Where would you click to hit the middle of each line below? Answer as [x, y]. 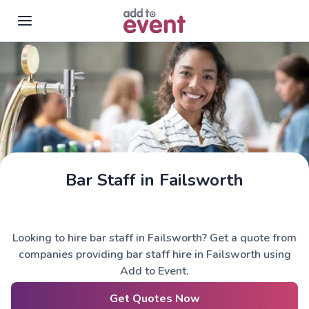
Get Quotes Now [154, 299]
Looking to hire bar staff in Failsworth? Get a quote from [154, 238]
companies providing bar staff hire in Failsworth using [154, 255]
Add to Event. [154, 271]
